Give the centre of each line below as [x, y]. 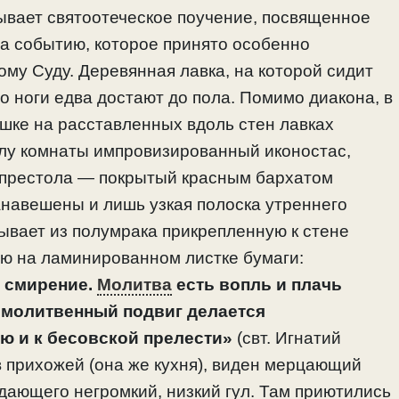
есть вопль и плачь [257, 285]
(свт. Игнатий [287, 338]
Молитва [134, 285]
